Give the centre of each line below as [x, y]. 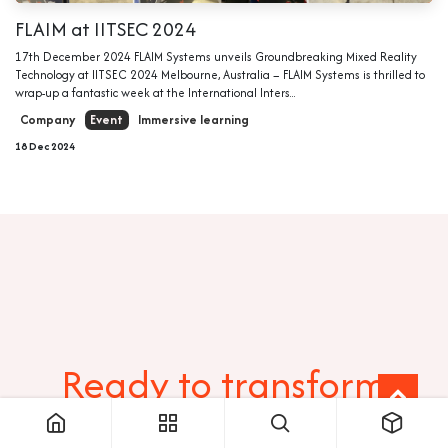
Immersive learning [193, 120]
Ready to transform [224, 383]
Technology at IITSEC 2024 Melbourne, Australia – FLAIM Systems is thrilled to [220, 74]
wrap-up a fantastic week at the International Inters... [155, 92]
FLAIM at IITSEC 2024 [105, 28]
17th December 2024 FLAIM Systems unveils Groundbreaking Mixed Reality [216, 56]
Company [48, 120]
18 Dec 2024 [45, 145]
